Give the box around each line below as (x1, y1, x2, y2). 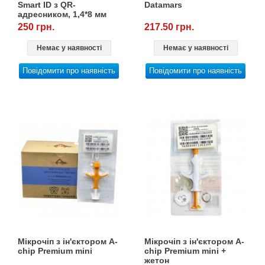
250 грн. (18, 21, 55, 32)
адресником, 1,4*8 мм (18, 9, 107, 19)
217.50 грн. (144, 21, 195, 32)
